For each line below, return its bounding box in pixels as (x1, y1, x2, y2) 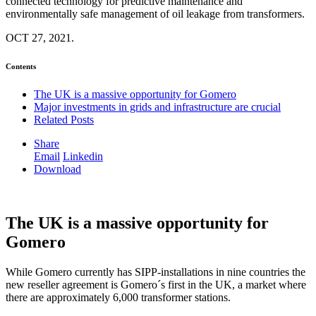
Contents (6, 62, 36, 71)
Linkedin (63, 150, 103, 163)
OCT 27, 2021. (6, 32, 74, 44)
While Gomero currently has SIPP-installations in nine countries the (6, 266, 305, 279)
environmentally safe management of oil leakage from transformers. (6, 8, 305, 20)
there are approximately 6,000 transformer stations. (6, 291, 239, 304)
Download (34, 163, 81, 176)
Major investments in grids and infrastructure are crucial (34, 101, 281, 114)
